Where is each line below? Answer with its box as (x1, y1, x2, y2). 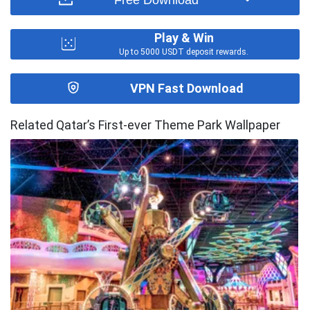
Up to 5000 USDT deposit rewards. (119, 46, 249, 57)
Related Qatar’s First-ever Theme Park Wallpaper (10, 117, 280, 132)
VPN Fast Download (129, 80, 244, 95)
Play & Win (154, 30, 214, 45)
